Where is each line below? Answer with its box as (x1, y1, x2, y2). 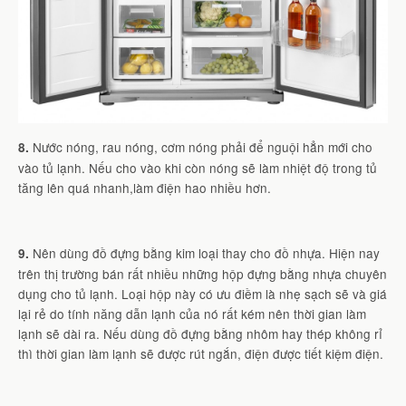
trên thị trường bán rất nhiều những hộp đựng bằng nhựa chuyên (18, 264, 387, 283)
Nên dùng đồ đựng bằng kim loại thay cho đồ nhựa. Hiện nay (29, 243, 380, 262)
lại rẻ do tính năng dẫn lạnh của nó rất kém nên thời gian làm (18, 304, 366, 323)
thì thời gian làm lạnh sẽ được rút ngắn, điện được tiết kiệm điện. (18, 343, 383, 362)
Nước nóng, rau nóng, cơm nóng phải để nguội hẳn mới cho (29, 138, 372, 157)
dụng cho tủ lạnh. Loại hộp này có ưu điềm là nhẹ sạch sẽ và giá (18, 284, 387, 303)
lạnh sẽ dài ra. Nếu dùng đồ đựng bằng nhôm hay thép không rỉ (18, 324, 382, 343)
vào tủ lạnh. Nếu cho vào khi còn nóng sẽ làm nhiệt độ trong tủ (18, 159, 377, 178)
